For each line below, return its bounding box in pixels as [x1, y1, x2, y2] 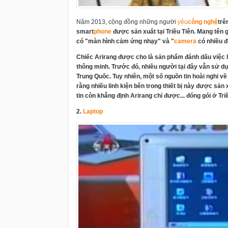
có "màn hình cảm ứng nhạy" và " [76, 38, 174, 45]
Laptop [83, 108, 103, 115]
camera [174, 38, 196, 45]
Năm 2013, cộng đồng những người [76, 18, 178, 25]
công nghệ [188, 18, 218, 25]
